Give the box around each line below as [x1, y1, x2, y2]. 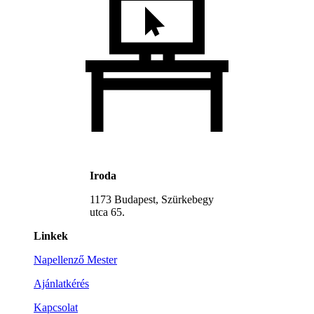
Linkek [34, 230, 68, 243]
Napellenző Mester [34, 254, 117, 266]
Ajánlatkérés [34, 278, 89, 290]
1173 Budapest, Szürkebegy [90, 193, 214, 206]
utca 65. [90, 206, 125, 219]
